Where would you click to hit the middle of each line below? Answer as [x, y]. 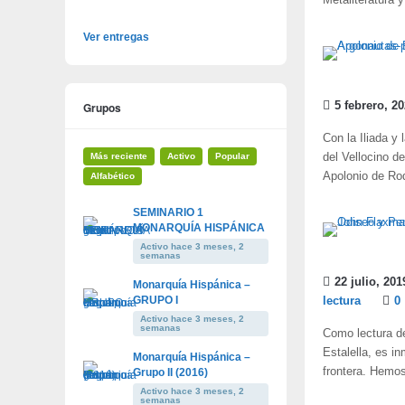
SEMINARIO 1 [168, 212]
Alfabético [113, 175]
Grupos [102, 107]
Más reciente [119, 155]
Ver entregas [116, 37]
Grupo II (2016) [170, 372]
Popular [232, 155]
